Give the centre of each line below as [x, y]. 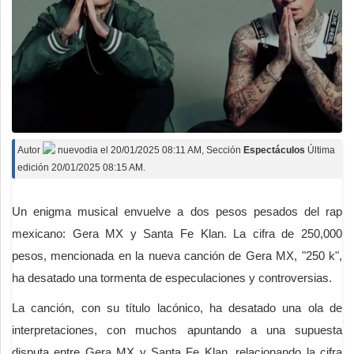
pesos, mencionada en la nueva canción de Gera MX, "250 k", [177, 255]
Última [321, 150]
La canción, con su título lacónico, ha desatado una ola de [177, 307]
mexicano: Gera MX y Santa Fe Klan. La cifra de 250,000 [177, 233]
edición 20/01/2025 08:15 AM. [81, 167]
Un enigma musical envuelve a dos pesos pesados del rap [177, 211]
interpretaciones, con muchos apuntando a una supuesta [177, 330]
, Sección [222, 150]
